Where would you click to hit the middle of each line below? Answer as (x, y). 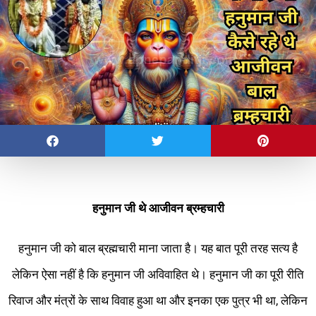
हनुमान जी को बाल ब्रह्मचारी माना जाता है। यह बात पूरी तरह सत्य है (158, 249)
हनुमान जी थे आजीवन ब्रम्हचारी (158, 208)
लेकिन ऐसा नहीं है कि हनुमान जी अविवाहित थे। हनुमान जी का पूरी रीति (158, 275)
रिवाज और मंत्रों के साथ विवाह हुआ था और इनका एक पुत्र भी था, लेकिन (158, 301)
